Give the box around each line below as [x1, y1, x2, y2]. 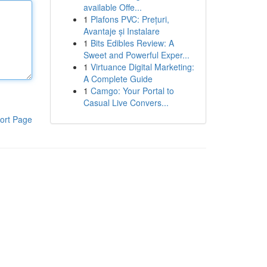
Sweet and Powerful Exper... [83, 49, 190, 61]
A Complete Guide [83, 73, 153, 85]
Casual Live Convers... [83, 97, 169, 108]
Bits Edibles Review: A [90, 37, 174, 49]
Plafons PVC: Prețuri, [90, 13, 169, 25]
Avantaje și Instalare [83, 25, 160, 37]
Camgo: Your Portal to [90, 85, 174, 97]
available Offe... [83, 1, 142, 13]
